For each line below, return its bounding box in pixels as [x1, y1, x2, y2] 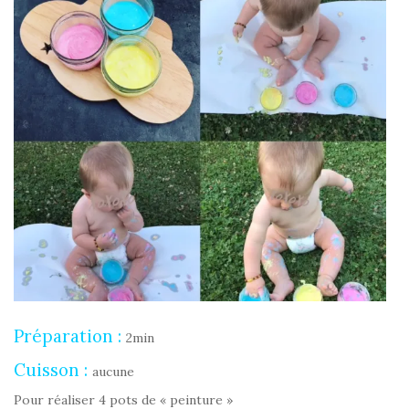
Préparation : [14, 324, 126, 347]
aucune [92, 362, 134, 380]
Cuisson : [14, 358, 92, 381]
